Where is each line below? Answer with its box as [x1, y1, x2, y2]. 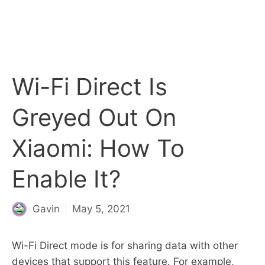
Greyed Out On [12, 103, 176, 132]
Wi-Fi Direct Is [12, 72, 167, 101]
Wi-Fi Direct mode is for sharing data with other [12, 239, 238, 251]
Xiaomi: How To [12, 134, 185, 163]
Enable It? [12, 164, 121, 193]
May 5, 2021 [72, 202, 130, 215]
